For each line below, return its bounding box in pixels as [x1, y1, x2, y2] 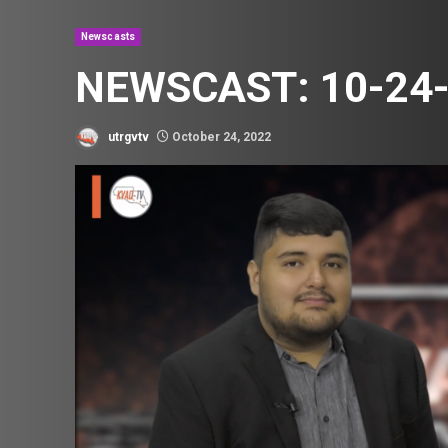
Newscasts [81, 31, 135, 43]
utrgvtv [105, 129, 149, 144]
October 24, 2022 [169, 129, 271, 144]
